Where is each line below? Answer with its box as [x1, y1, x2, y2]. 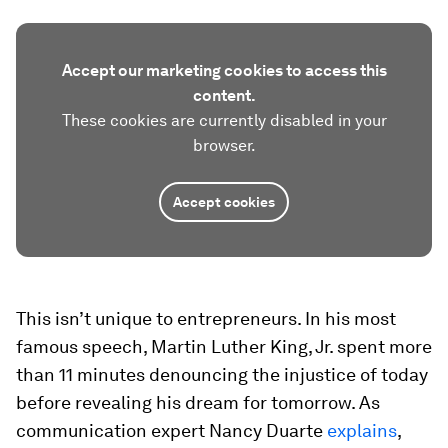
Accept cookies [173, 194, 275, 210]
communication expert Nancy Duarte [16, 420, 327, 441]
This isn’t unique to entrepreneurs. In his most [16, 308, 396, 329]
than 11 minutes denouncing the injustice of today [16, 364, 428, 385]
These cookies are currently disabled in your [61, 111, 387, 130]
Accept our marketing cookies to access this [61, 61, 387, 80]
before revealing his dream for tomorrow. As [16, 392, 380, 413]
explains [327, 420, 397, 441]
